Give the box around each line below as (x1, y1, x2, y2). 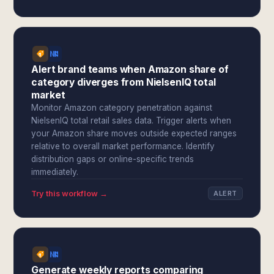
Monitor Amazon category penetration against (31, 103, 213, 113)
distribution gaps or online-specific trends (31, 154, 194, 164)
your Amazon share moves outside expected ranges (31, 128, 237, 138)
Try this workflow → (31, 188, 108, 198)
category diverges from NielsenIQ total (31, 76, 216, 88)
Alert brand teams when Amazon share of (31, 64, 229, 75)
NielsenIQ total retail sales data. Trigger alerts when (31, 116, 232, 125)
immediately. (31, 167, 79, 177)
